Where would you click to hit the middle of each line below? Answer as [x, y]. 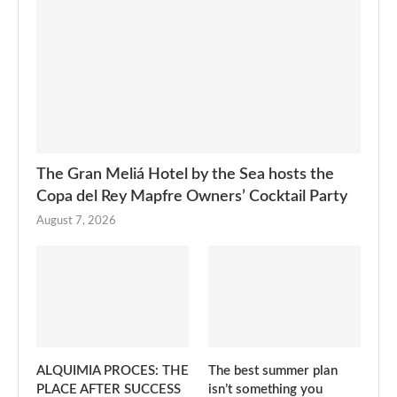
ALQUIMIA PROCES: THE [113, 371]
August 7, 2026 [76, 222]
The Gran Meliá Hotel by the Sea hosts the [185, 175]
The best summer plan [272, 371]
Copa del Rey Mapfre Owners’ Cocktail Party [192, 197]
